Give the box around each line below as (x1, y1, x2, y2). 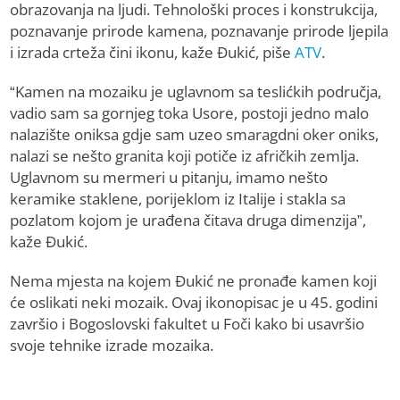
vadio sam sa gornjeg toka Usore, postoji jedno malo (10, 103, 370, 124)
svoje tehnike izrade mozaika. (10, 335, 214, 356)
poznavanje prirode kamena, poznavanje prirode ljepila (10, 21, 389, 42)
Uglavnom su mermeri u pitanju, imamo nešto (10, 167, 329, 188)
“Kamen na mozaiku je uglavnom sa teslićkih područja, (10, 81, 382, 103)
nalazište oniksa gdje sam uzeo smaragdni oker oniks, (10, 124, 379, 146)
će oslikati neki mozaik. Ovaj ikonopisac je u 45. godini (10, 292, 379, 313)
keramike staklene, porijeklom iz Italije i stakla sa (10, 188, 346, 210)
